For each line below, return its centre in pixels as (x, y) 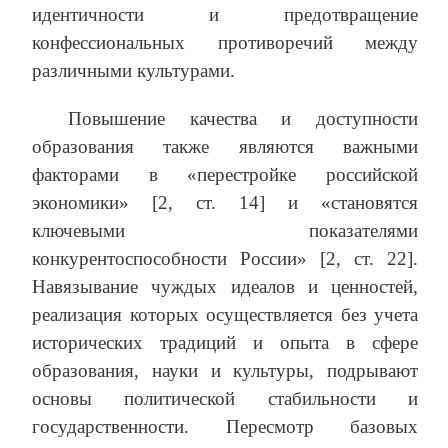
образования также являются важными (225, 147)
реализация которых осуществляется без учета (225, 315)
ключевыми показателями (225, 231)
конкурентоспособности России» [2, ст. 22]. (225, 259)
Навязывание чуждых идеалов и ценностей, (225, 287)
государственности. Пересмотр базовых (225, 427)
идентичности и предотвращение (225, 15)
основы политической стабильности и (225, 399)
